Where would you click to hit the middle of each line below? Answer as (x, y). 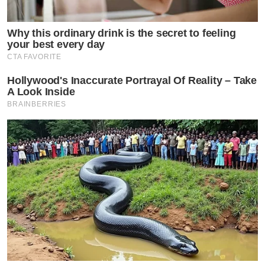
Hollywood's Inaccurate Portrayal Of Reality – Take (132, 80)
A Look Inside (41, 91)
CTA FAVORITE (35, 56)
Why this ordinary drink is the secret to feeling (122, 33)
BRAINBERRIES (37, 104)
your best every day (56, 44)
